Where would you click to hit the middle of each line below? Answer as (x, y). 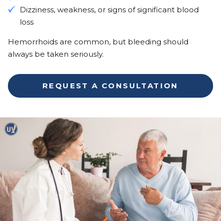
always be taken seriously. (56, 54)
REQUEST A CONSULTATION (110, 85)
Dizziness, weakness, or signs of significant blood (109, 9)
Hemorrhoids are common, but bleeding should (98, 41)
